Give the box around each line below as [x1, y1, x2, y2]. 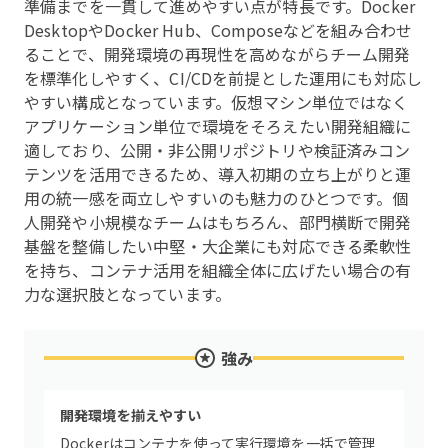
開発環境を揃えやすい [60, 405, 202, 425]
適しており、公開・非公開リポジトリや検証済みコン [24, 138, 411, 162]
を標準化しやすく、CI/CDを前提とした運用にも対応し [24, 66, 423, 90]
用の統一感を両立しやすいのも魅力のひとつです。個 [24, 186, 409, 210]
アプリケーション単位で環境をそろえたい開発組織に [24, 114, 412, 138]
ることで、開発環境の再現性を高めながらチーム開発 [24, 42, 411, 66]
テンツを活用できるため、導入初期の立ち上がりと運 [24, 162, 412, 186]
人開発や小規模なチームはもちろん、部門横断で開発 [24, 210, 412, 234]
